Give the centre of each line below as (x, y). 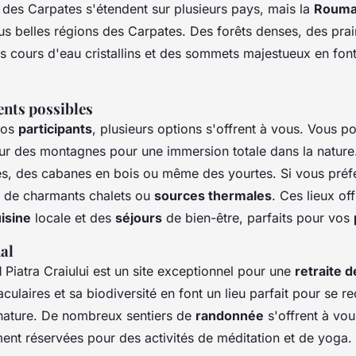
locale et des (73, 217)
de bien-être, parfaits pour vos (258, 217)
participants (55, 128)
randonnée (230, 315)
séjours (139, 217)
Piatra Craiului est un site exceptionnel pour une (148, 271)
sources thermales (213, 195)
